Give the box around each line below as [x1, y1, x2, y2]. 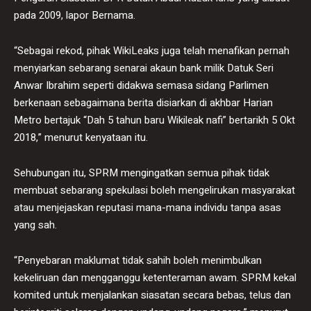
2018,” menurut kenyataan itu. [14, 129, 148, 145]
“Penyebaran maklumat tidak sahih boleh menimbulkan [14, 252, 262, 268]
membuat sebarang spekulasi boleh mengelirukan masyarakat [14, 182, 295, 198]
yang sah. [14, 217, 57, 233]
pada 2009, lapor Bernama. [14, 7, 135, 23]
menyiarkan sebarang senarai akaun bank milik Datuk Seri [14, 60, 274, 76]
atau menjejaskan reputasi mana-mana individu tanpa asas [14, 199, 281, 215]
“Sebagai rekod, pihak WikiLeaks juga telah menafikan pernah [14, 42, 289, 58]
